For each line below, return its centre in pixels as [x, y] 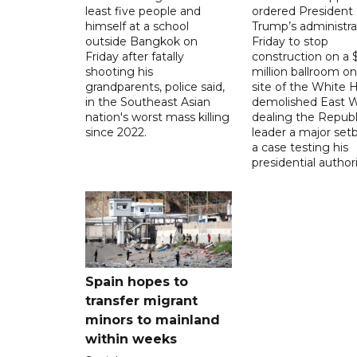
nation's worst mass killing [157, 118]
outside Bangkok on [141, 42]
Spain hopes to [137, 282]
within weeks [131, 339]
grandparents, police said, [155, 87]
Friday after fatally [135, 57]
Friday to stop [290, 42]
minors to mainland [153, 320]
